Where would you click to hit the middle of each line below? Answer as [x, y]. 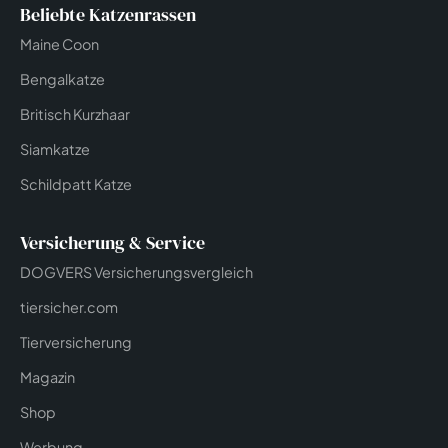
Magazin [47, 377]
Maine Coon [59, 44]
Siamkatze [55, 149]
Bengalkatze [62, 79]
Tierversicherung [76, 342]
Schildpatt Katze [76, 184]
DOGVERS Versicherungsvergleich [136, 272]
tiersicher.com [69, 307]
